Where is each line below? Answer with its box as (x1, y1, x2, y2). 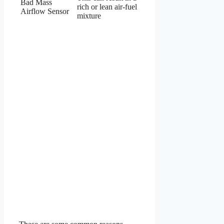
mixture (77, 11, 101, 20)
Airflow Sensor (20, 7, 69, 16)
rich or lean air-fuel (77, 2, 137, 11)
